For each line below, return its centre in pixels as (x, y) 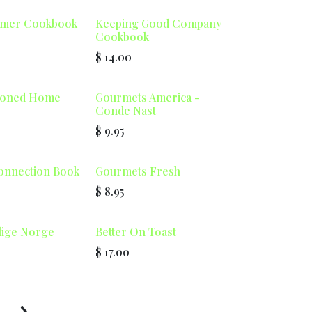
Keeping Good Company (158, 23)
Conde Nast (125, 110)
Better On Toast (135, 232)
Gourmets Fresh (138, 171)
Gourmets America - (147, 97)
